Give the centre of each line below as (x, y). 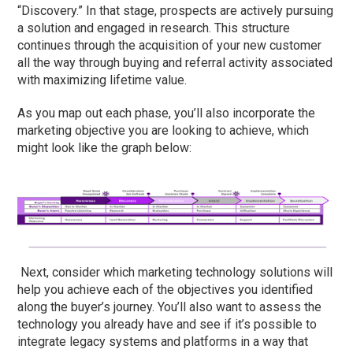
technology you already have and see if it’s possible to (167, 324)
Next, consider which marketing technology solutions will (175, 272)
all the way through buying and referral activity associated (175, 63)
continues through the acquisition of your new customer (170, 46)
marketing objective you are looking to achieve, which (163, 131)
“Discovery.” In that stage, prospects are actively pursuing (176, 11)
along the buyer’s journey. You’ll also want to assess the (170, 307)
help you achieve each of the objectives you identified (165, 289)
